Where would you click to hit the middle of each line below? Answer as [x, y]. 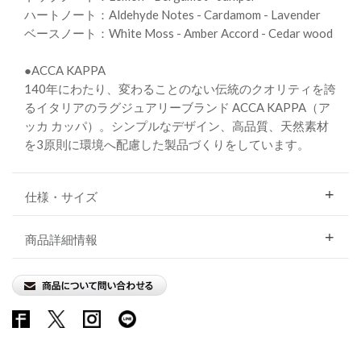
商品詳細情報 [61, 239]
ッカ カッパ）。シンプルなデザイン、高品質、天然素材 [176, 126]
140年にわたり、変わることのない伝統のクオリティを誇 [180, 89]
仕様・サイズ [61, 197]
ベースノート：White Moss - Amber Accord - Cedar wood [178, 33]
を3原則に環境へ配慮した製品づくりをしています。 [167, 144]
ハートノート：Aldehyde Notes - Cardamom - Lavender [172, 15]
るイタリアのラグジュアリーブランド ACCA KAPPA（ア [177, 107]
